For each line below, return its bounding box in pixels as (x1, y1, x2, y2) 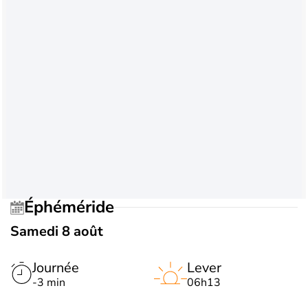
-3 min (32, 274, 65, 290)
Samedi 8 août (10, 221, 103, 241)
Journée (32, 258, 79, 277)
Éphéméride (34, 196, 114, 219)
